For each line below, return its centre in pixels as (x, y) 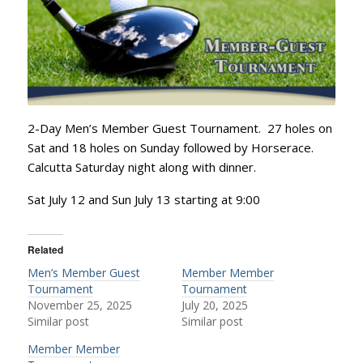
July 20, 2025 (214, 305)
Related (45, 250)
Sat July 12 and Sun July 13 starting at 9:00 (143, 200)
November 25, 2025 (79, 305)
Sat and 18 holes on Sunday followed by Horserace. (170, 148)
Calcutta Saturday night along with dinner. (141, 167)
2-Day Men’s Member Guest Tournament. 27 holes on (179, 128)
